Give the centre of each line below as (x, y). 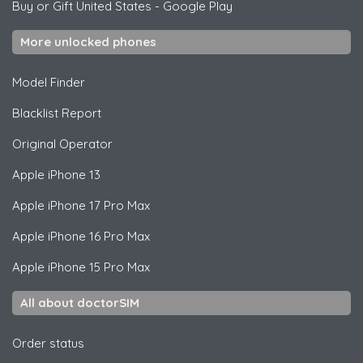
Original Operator (62, 143)
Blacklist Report (57, 113)
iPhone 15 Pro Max (97, 267)
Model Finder (49, 82)
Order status (48, 343)
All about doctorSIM (80, 302)
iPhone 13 (73, 174)
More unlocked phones (88, 41)
